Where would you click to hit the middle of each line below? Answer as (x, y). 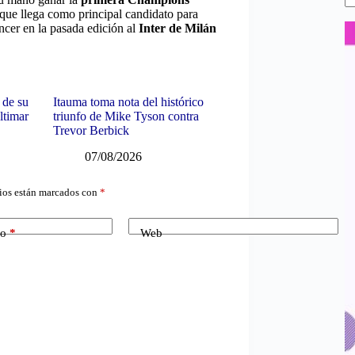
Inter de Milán (177, 28)
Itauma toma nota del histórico (128, 101)
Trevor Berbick (91, 130)
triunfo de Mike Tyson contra (126, 116)
